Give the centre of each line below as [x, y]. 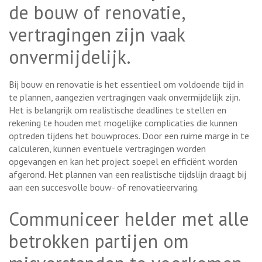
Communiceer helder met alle [129, 218]
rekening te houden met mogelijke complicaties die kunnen [123, 123]
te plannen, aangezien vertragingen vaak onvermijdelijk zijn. [124, 97]
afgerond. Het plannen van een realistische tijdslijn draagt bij [127, 174]
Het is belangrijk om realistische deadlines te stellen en [118, 110]
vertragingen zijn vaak [97, 34]
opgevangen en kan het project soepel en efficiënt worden [123, 161]
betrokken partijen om [99, 241]
